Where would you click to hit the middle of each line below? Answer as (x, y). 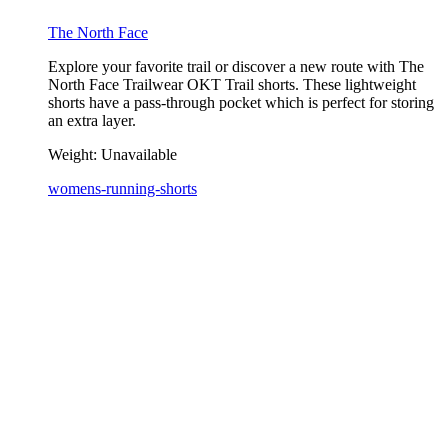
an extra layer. (92, 121)
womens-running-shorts (122, 189)
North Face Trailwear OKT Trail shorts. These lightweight (232, 85)
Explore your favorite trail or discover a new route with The (236, 67)
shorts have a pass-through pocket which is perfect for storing (241, 103)
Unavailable (139, 155)
